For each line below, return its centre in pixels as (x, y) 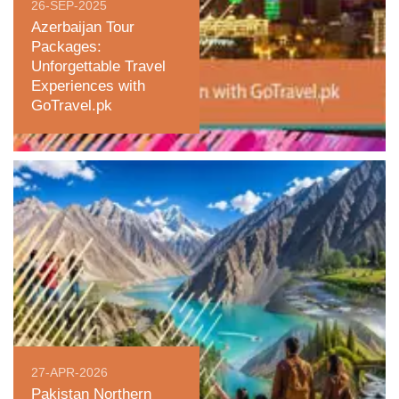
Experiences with (88, 86)
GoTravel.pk (72, 106)
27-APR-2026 (69, 372)
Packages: (66, 47)
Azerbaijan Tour (83, 27)
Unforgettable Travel (98, 66)
